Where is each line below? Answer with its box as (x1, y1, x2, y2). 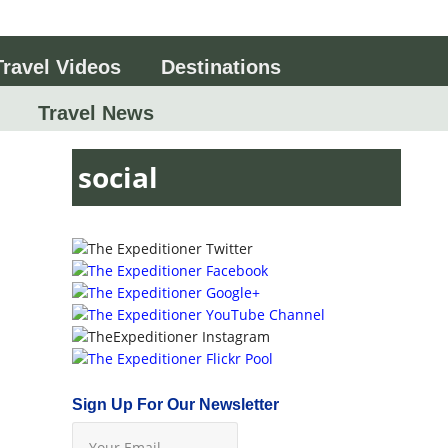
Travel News (31, 102, 154, 124)
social (78, 158, 159, 197)
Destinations (161, 55, 281, 78)
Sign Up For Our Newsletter (71, 395, 279, 413)
